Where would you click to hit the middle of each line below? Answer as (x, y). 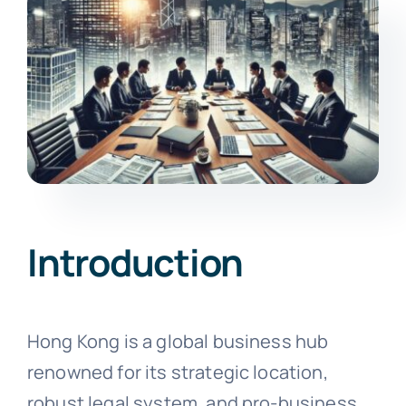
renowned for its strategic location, (177, 372)
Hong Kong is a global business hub (178, 341)
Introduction (135, 262)
